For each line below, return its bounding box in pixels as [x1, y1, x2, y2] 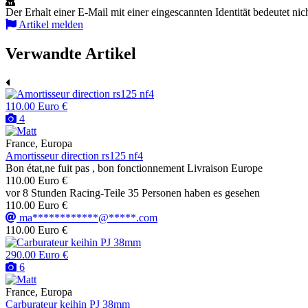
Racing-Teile [69, 187, 125, 199]
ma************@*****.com [19, 212, 157, 224]
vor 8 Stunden [5, 187, 67, 199]
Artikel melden [19, 19, 83, 31]
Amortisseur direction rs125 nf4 [5, 150, 143, 162]
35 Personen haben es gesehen [128, 187, 260, 199]
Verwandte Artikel [5, 45, 136, 63]
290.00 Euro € [5, 249, 68, 261]
